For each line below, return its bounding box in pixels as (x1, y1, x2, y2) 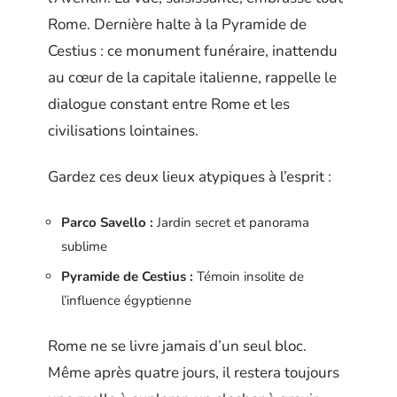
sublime (61, 237, 107, 255)
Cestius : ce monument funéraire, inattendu (48, 40, 338, 61)
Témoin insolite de (193, 268, 304, 286)
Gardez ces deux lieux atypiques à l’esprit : (48, 167, 331, 188)
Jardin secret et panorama (153, 213, 309, 231)
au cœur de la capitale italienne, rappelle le (48, 66, 337, 88)
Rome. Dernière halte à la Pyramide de (48, 13, 307, 35)
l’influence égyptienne (61, 292, 191, 310)
